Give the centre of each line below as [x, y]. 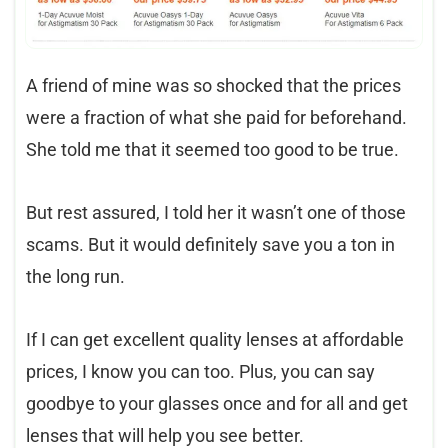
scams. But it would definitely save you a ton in [210, 245]
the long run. [75, 277]
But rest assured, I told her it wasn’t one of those [216, 213]
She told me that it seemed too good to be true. [212, 150]
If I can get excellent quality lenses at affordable [215, 340]
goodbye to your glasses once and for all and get [217, 404]
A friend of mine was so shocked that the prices [213, 86]
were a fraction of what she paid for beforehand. [216, 118]
